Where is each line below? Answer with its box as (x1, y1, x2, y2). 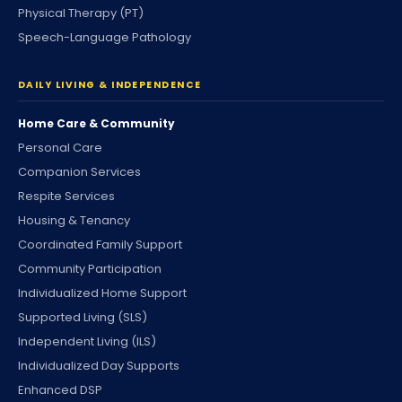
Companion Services (18, 163, 141, 180)
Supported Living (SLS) (18, 309, 147, 326)
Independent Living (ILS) (18, 333, 156, 350)
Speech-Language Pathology (18, 29, 191, 46)
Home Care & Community (18, 116, 175, 131)
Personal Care (18, 139, 102, 156)
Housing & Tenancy (18, 212, 130, 229)
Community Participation (18, 260, 162, 277)
